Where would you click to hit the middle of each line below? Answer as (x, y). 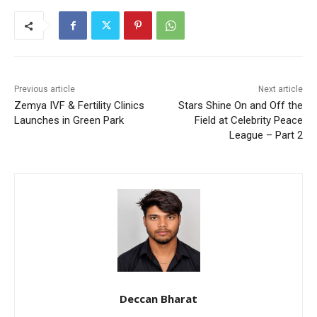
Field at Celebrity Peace (248, 121)
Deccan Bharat (158, 299)
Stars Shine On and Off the (240, 106)
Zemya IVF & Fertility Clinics (79, 106)
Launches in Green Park (69, 121)
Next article (280, 90)
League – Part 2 (266, 136)
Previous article (45, 90)
